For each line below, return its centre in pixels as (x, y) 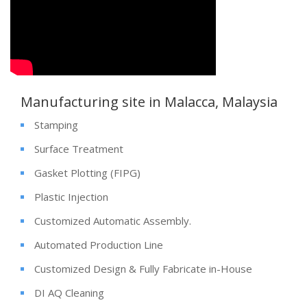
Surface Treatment (79, 148)
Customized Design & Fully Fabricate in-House (143, 268)
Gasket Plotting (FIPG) (87, 172)
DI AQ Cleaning (69, 292)
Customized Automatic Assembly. (113, 220)
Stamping (56, 124)
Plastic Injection (71, 196)
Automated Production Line (99, 244)
